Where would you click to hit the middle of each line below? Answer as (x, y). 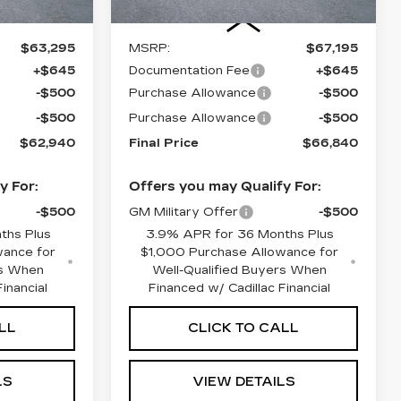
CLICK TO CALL (243, 328)
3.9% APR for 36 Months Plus (239, 234)
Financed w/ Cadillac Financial (240, 288)
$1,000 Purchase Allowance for (240, 252)
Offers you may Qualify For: (225, 186)
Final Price (164, 143)
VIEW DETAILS (243, 381)
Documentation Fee (190, 70)
